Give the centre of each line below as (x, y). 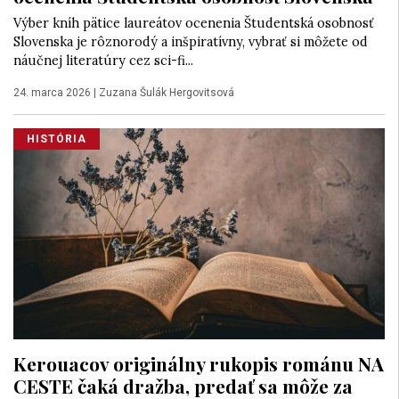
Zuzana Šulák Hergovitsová (167, 93)
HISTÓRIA (57, 139)
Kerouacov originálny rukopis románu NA (199, 363)
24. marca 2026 (52, 93)
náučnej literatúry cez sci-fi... (103, 61)
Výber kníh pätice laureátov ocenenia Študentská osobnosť (194, 24)
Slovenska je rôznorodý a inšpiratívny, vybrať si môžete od (191, 42)
